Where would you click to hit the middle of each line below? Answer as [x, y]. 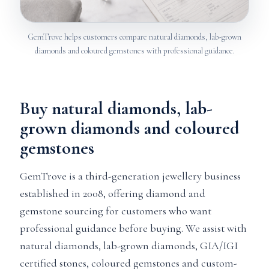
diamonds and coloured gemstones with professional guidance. [134, 51]
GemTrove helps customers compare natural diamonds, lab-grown [134, 37]
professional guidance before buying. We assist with [133, 228]
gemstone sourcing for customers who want [115, 211]
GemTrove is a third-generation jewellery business [130, 176]
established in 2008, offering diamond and [112, 193]
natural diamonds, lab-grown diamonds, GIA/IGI [128, 246]
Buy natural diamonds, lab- [116, 108]
